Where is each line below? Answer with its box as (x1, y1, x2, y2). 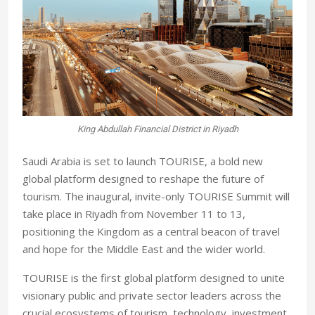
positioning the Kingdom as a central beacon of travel (22, 224, 280, 239)
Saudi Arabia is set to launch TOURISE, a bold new (22, 154, 263, 169)
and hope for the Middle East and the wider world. (22, 242, 265, 257)
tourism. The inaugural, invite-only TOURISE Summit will (22, 189, 290, 204)
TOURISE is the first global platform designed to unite (22, 271, 285, 285)
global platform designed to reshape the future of (22, 172, 264, 186)
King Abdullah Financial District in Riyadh (77, 124, 238, 135)
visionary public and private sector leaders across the (22, 288, 281, 303)
